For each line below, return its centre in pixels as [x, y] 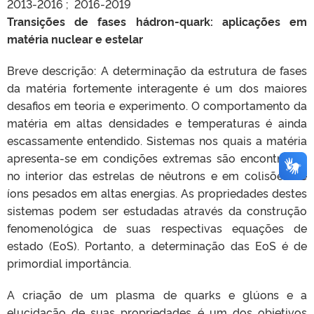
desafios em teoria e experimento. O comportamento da [157, 105]
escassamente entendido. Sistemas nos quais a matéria [157, 140]
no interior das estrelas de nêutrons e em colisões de [157, 175]
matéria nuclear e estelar [75, 39]
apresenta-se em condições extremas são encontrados [157, 158]
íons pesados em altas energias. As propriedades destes [157, 193]
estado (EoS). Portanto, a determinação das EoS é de [157, 245]
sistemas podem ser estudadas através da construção [157, 210]
